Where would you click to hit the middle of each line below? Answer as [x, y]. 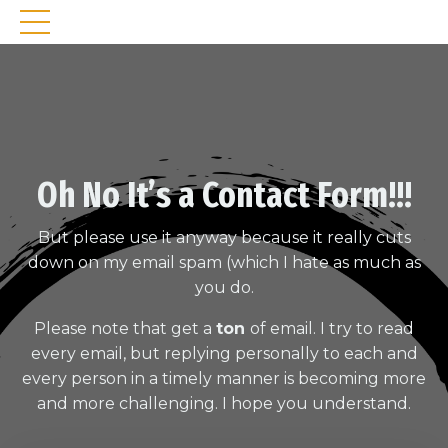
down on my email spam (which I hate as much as [224, 262]
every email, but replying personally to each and [224, 353]
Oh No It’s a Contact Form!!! [224, 195]
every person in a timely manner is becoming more [224, 378]
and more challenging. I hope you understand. [224, 403]
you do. [224, 287]
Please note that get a [125, 328]
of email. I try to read [332, 328]
